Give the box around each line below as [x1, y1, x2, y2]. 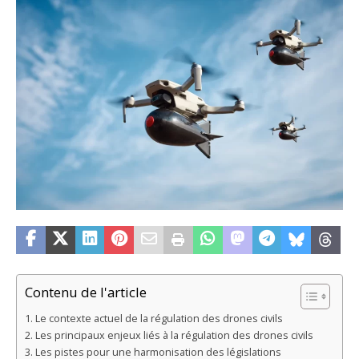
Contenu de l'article [25, 283, 147, 302]
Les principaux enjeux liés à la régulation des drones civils [34, 328, 313, 342]
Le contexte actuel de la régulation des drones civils [34, 311, 283, 325]
